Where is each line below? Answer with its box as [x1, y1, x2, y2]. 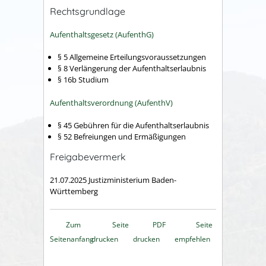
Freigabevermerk [50, 151, 126, 163]
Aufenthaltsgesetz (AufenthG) [50, 28, 154, 40]
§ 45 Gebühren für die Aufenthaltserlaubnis [58, 120, 209, 131]
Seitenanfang [50, 233, 94, 244]
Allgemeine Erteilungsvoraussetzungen [69, 52, 206, 63]
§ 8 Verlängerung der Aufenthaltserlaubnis [58, 63, 206, 74]
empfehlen [175, 233, 210, 244]
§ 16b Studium [58, 74, 109, 85]
